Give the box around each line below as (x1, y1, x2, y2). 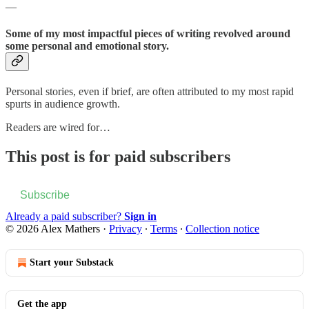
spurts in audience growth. (6, 98, 120, 110)
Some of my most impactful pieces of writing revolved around (6, 28, 290, 40)
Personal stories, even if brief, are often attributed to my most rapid (6, 86, 294, 98)
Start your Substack (30, 257, 114, 268)
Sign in (124, 210, 157, 223)
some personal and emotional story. (6, 40, 169, 52)
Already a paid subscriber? (6, 210, 124, 223)
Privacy (109, 223, 142, 235)
